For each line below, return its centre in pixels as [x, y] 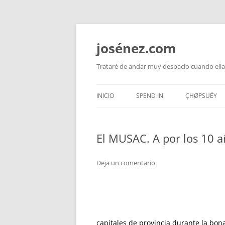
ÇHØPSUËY [201, 96]
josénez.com [136, 48]
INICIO [105, 96]
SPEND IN [150, 96]
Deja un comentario [126, 163]
